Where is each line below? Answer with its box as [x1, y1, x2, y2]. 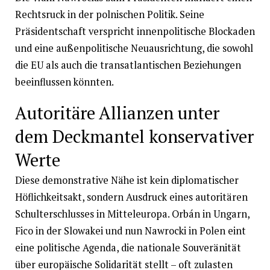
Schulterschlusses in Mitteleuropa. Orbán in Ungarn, [14, 207, 250, 221]
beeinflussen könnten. [14, 75, 114, 89]
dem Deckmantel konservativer [14, 124, 254, 148]
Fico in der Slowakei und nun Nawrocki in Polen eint [14, 224, 246, 237]
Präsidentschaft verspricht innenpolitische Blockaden [14, 24, 255, 38]
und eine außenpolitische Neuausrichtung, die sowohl [14, 41, 253, 55]
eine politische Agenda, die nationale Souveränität [14, 240, 241, 254]
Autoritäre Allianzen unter [14, 101, 219, 124]
